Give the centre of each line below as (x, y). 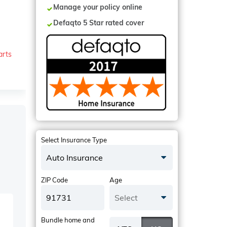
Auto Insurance (74, 157)
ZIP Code (54, 180)
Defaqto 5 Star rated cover (99, 23)
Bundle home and (68, 220)
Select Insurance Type (74, 140)
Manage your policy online (98, 7)
